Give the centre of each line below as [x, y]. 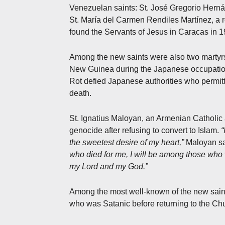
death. [80, 93]
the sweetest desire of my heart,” [127, 142]
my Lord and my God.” [108, 166]
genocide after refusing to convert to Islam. [145, 130]
